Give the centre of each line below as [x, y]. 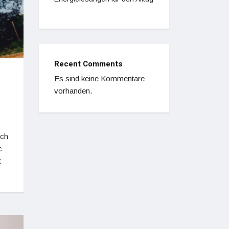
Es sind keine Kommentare [99, 78]
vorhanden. [73, 91]
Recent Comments [88, 64]
